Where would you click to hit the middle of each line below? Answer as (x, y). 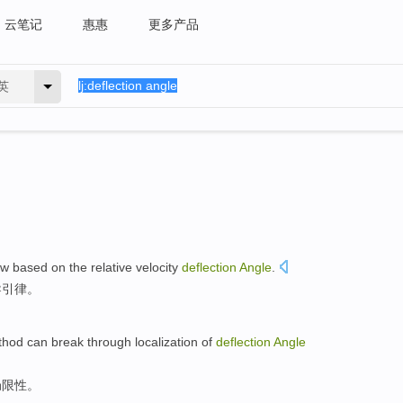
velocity (157, 267)
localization (166, 341)
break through (91, 341)
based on (39, 267)
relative (112, 267)
